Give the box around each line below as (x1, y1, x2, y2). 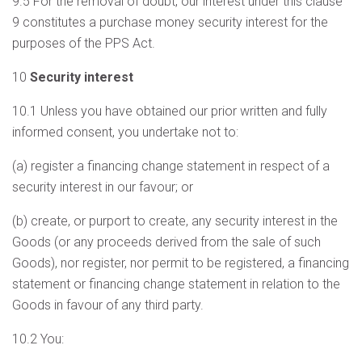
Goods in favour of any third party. (12, 297, 204, 313)
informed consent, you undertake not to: (12, 124, 238, 140)
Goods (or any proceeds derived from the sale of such (12, 234, 321, 250)
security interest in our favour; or (12, 179, 193, 195)
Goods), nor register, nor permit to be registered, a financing (12, 255, 349, 271)
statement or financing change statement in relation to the (12, 276, 340, 292)
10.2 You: (12, 331, 64, 347)
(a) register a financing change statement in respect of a (12, 158, 330, 174)
